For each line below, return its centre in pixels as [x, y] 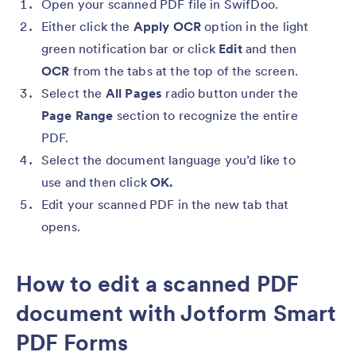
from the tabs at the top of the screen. [185, 71]
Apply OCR [166, 27]
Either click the [86, 27]
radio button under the [232, 93]
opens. [61, 227]
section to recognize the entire [205, 116]
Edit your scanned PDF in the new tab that [165, 205]
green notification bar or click [130, 49]
